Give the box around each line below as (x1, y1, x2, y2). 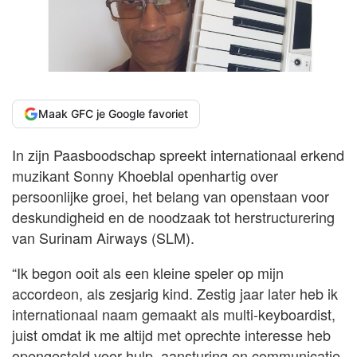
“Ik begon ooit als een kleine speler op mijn (12, 261, 284, 283)
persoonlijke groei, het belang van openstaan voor (12, 185, 329, 206)
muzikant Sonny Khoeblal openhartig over (12, 164, 278, 186)
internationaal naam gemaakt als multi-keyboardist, (12, 303, 335, 324)
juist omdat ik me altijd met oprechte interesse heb (12, 324, 331, 345)
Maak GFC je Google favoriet (38, 106, 188, 120)
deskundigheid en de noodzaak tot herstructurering (12, 206, 335, 227)
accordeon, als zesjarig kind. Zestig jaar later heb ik (12, 282, 338, 304)
